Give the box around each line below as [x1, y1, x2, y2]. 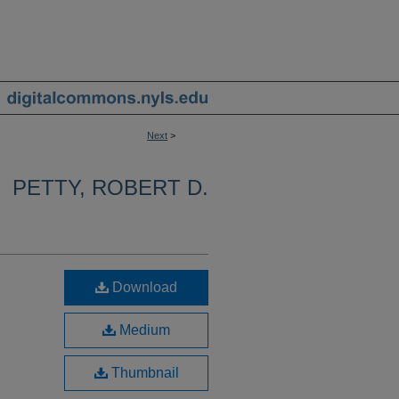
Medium [116, 322, 170, 338]
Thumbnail [107, 365, 179, 380]
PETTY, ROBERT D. [12, 175, 208, 199]
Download [109, 280, 177, 295]
